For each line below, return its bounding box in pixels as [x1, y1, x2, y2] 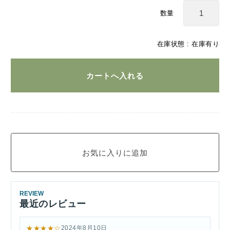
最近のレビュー [20, 198, 86, 209]
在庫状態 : [157, 40, 191, 48]
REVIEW [20, 189, 44, 197]
